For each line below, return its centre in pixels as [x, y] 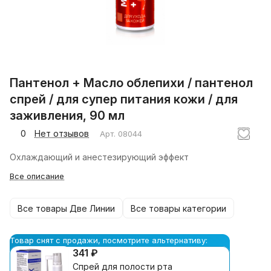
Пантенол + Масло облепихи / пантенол [131, 83]
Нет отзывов [62, 134]
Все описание [37, 176]
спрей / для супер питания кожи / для [124, 100]
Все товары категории [178, 208]
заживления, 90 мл [67, 116]
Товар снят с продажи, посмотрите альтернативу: [109, 240]
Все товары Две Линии [66, 208]
